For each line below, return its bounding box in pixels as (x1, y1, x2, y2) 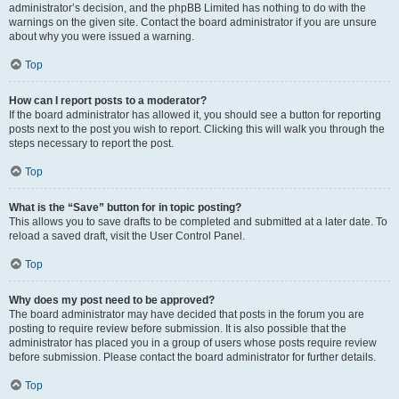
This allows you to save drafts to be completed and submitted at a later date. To (9, 216, 387, 228)
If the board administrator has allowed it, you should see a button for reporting (9, 109, 381, 121)
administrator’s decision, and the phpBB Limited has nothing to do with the (9, 2, 366, 14)
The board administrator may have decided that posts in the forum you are (9, 308, 364, 321)
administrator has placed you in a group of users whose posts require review (9, 337, 377, 349)
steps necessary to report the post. (9, 137, 174, 150)
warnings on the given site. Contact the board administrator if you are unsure (9, 16, 377, 28)
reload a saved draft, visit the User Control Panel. (9, 230, 245, 242)
